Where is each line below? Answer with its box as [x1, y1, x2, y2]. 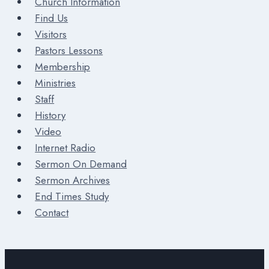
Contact [35, 205, 69, 220]
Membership [35, 59, 91, 74]
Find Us [35, 10, 68, 25]
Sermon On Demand [35, 156, 127, 171]
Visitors [35, 26, 67, 41]
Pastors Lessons [35, 43, 103, 58]
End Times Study [35, 189, 109, 204]
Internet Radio [35, 140, 96, 155]
